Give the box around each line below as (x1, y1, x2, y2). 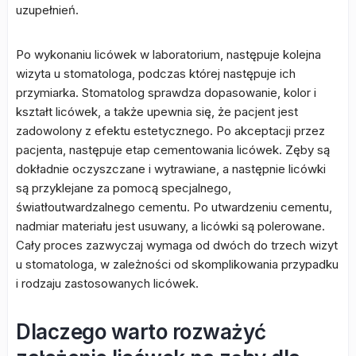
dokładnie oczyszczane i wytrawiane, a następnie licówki (16, 161, 326, 176)
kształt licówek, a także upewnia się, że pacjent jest (16, 104, 298, 119)
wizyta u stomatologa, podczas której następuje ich (16, 66, 296, 81)
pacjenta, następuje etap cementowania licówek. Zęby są (16, 142, 330, 157)
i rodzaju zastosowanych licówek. (16, 276, 199, 291)
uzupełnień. (16, 2, 79, 17)
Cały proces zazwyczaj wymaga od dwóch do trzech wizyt (16, 238, 338, 253)
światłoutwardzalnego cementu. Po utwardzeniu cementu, (16, 199, 332, 215)
